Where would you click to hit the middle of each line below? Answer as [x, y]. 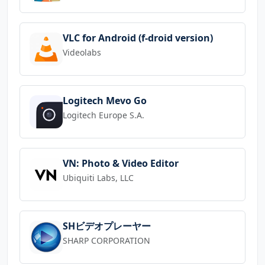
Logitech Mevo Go [105, 100]
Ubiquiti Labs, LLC [98, 177]
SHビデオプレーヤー [107, 226]
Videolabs [82, 52]
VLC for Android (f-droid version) [138, 38]
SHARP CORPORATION [106, 240]
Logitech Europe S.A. [104, 115]
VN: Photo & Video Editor [121, 163]
